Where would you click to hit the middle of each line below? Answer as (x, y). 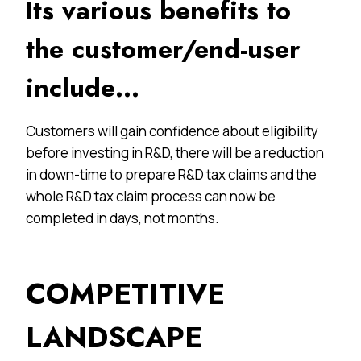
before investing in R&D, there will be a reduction (175, 152)
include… (83, 87)
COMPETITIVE (125, 293)
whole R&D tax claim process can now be (151, 196)
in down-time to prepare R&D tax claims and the (171, 174)
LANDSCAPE (114, 337)
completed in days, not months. (122, 218)
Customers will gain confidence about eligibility (172, 131)
